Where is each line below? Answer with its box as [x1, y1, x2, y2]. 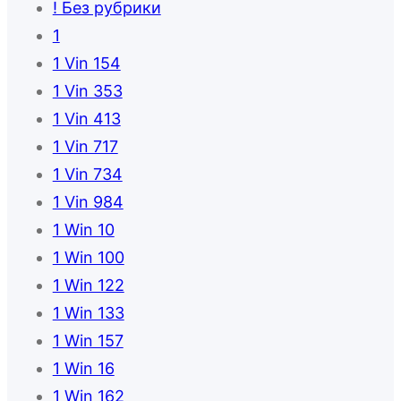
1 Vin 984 [52, 192, 124, 212]
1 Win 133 [52, 303, 124, 323]
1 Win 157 [52, 331, 124, 351]
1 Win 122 [52, 276, 124, 295]
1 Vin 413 [52, 109, 121, 129]
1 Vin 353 [52, 81, 123, 101]
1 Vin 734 [52, 165, 123, 184]
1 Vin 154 [52, 54, 121, 73]
